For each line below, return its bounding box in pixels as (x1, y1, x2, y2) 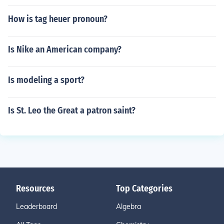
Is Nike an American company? (8, 44, 121, 55)
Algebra (116, 202, 141, 211)
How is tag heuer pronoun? (8, 13, 107, 24)
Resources (16, 183, 54, 194)
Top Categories (116, 183, 172, 194)
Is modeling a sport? (8, 74, 84, 85)
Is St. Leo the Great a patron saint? (8, 105, 135, 116)
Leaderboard (16, 202, 57, 211)
